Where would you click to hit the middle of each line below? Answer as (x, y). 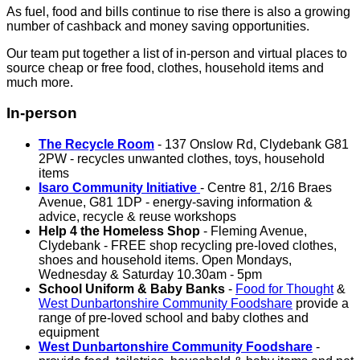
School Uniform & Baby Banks (132, 289)
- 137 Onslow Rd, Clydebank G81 (252, 145)
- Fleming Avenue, (254, 231)
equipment (69, 333)
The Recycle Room (96, 145)
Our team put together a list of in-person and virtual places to (177, 53)
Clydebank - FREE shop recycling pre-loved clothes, (188, 246)
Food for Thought (284, 289)
